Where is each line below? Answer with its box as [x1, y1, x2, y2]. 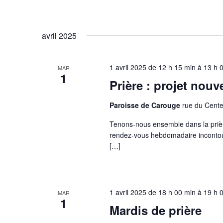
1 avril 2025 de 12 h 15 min [109, 62, 196, 73]
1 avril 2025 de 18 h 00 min [109, 187, 196, 197]
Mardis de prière [109, 201, 202, 219]
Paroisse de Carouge [109, 100, 182, 111]
